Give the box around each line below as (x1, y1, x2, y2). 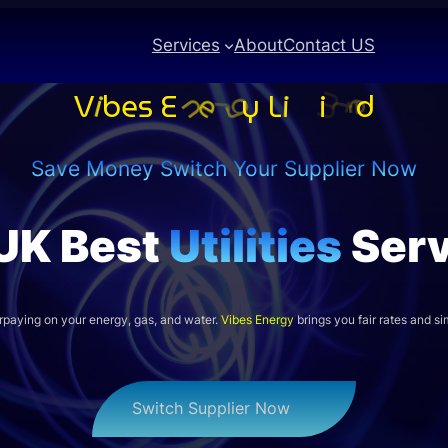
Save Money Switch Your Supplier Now (31, 155, 417, 181)
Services (151, 35, 220, 56)
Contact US (283, 35, 376, 56)
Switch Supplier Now (132, 399, 290, 419)
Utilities (168, 218, 342, 273)
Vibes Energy (221, 312, 294, 328)
